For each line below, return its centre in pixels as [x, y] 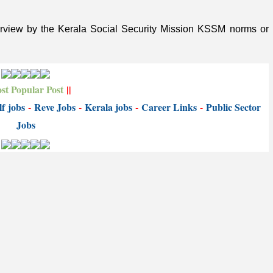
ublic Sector [236, 107]
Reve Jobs [55, 107]
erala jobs [112, 107]
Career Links [169, 107]
